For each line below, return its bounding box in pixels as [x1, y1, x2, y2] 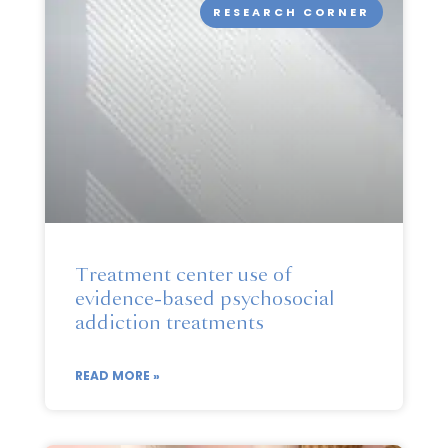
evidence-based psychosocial [74, 286, 334, 312]
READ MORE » [74, 367, 160, 385]
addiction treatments [74, 310, 264, 336]
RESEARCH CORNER [213, 3, 371, 20]
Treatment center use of [74, 262, 292, 288]
